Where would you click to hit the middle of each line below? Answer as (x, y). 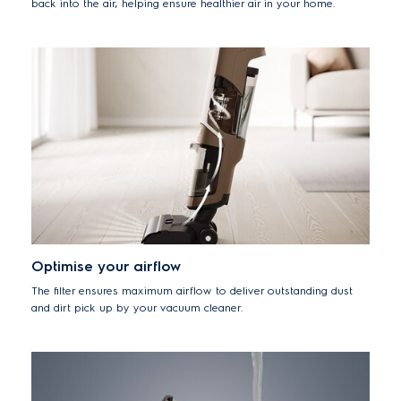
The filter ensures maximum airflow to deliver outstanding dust (192, 291)
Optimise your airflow (106, 267)
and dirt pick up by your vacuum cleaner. (137, 308)
